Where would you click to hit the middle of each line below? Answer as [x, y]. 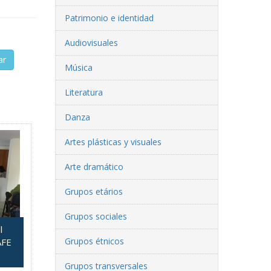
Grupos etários [94, 191]
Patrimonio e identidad [109, 18]
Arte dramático [94, 166]
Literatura [84, 92]
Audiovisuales [91, 42]
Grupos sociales [96, 216]
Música [79, 67]
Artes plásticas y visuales [113, 142]
